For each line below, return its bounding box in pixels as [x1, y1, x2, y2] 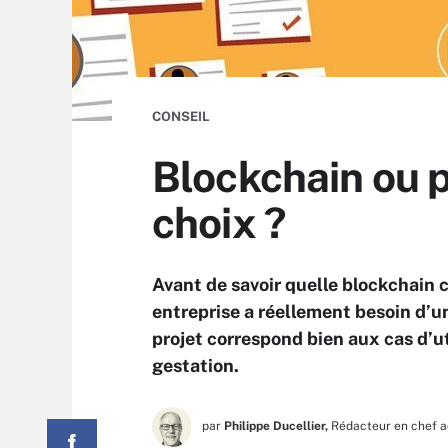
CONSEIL [152, 109, 210, 124]
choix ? [152, 198, 286, 247]
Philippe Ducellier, [224, 419, 328, 433]
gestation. [152, 355, 239, 376]
